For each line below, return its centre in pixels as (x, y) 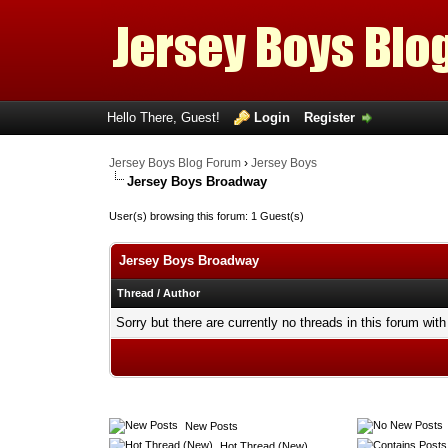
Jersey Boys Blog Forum (175, 163)
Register (329, 117)
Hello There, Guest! (165, 117)
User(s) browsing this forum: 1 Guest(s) (207, 216)
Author (182, 293)
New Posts (210, 426)
